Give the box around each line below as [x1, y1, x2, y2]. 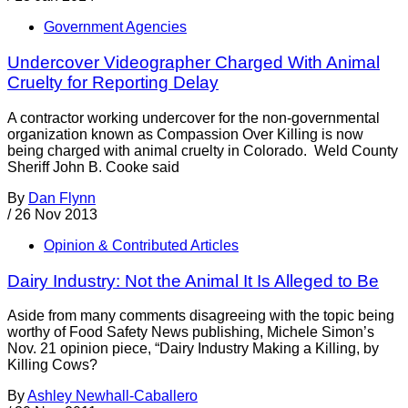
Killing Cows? [7, 357, 97, 373]
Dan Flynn [28, 189, 96, 206]
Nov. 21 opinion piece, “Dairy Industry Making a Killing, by [7, 341, 379, 357]
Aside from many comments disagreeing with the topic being [7, 308, 394, 324]
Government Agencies [44, 19, 187, 36]
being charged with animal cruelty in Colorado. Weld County [7, 142, 398, 158]
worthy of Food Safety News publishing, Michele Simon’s [7, 324, 374, 341]
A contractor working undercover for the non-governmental [7, 109, 380, 126]
